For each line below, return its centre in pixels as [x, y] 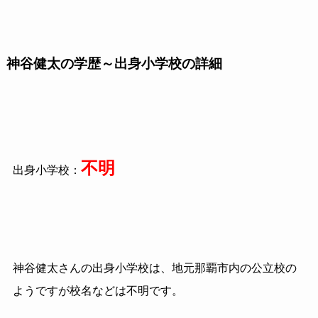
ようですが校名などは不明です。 [98, 291]
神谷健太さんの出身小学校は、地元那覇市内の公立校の [154, 268]
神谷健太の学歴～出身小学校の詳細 [114, 63]
